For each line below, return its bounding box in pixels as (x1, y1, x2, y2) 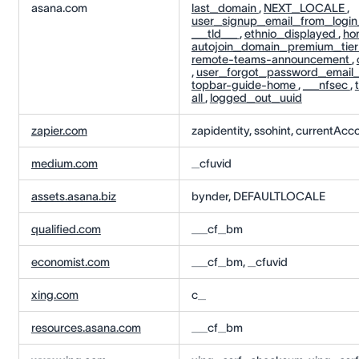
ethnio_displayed (244, 27, 338, 41)
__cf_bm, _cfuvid (191, 256, 288, 269)
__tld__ (191, 27, 240, 41)
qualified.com (30, 223, 101, 236)
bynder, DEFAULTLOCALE (191, 190, 325, 204)
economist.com (30, 256, 110, 269)
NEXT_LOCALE (263, 2, 347, 15)
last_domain (191, 2, 259, 15)
